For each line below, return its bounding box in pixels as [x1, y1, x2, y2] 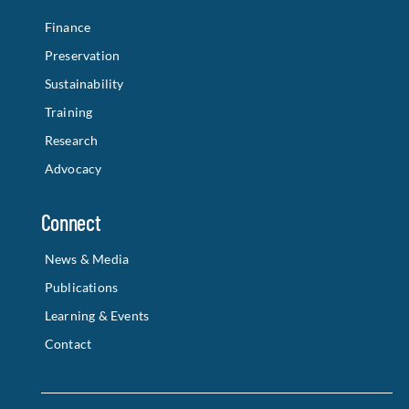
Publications [44, 279, 119, 295]
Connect [40, 209, 101, 236]
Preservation [44, 47, 121, 63]
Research [44, 132, 99, 148]
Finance [44, 19, 91, 35]
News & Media [44, 251, 130, 267]
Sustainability [44, 76, 124, 91]
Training [44, 104, 93, 120]
